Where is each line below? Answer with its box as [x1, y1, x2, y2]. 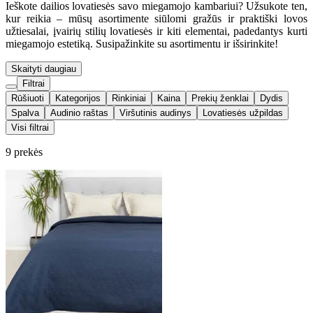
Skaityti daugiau [11, 63, 76, 74]
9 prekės [6, 145, 43, 158]
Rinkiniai [112, 92, 146, 103]
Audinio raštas [50, 107, 108, 118]
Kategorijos [55, 92, 101, 103]
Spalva [11, 107, 39, 118]
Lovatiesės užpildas [203, 107, 283, 118]
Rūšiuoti [11, 92, 44, 103]
